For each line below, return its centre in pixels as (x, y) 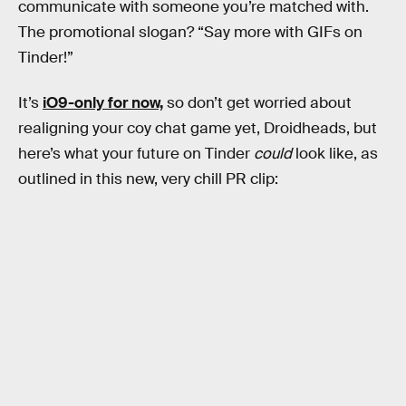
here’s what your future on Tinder (136, 153)
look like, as (335, 153)
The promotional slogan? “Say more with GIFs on (190, 32)
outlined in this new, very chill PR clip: (148, 179)
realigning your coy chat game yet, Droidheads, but (198, 128)
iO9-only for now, (103, 102)
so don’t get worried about (257, 102)
